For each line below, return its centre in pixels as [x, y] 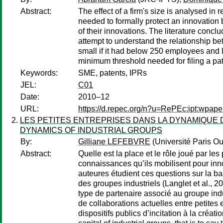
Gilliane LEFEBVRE [114, 142]
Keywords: [39, 73]
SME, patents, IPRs [112, 73]
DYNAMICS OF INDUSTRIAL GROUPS [91, 130]
